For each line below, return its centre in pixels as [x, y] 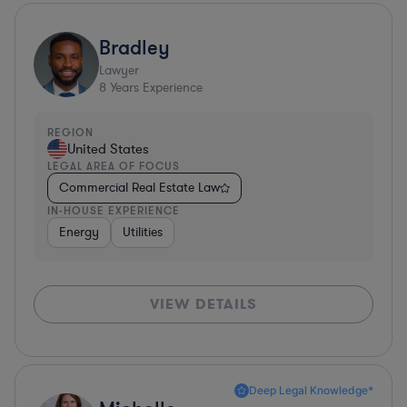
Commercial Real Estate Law [139, 187]
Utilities [143, 232]
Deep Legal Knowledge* [311, 390]
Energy [79, 232]
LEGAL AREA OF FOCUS [114, 165]
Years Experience [154, 87]
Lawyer [119, 70]
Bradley [134, 46]
